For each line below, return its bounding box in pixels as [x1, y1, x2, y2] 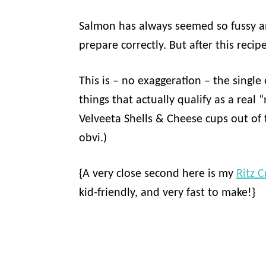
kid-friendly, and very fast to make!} [79, 187, 255, 199]
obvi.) [79, 132, 110, 145]
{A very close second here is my [79, 168, 236, 180]
